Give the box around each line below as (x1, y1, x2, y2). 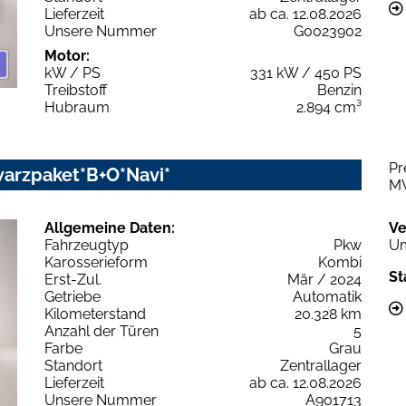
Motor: (44, 46, 90, 64)
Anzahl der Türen (44, 322, 159, 340)
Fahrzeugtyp (44, 236, 129, 254)
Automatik (293, 287, 362, 305)
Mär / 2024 (287, 270, 362, 288)
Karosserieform (44, 253, 148, 271)
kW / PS (44, 63, 101, 82)
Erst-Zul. (44, 270, 101, 288)
